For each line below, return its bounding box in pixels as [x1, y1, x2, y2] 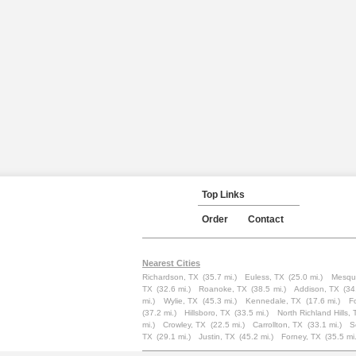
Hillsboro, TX [184, 308, 231, 317]
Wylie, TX [163, 296, 199, 305]
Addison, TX [293, 284, 339, 293]
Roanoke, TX [199, 284, 248, 293]
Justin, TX [199, 332, 235, 341]
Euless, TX [245, 273, 285, 281]
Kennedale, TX [245, 296, 302, 305]
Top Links [202, 189, 245, 200]
